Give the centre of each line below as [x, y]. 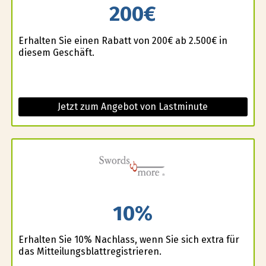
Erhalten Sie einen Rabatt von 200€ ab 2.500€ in [123, 40]
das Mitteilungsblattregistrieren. [90, 252]
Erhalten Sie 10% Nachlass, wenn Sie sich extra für [129, 240]
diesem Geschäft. [56, 52]
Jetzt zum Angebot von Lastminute [133, 106]
